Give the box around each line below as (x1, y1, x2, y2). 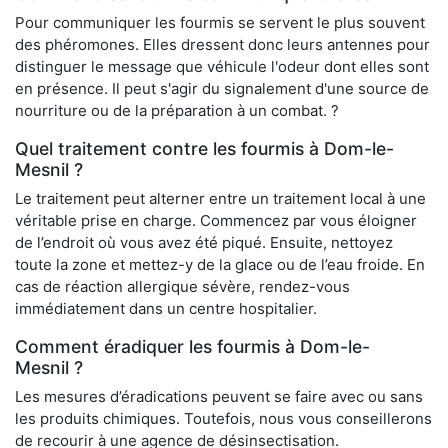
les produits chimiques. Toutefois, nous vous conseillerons (15, 409, 432, 429)
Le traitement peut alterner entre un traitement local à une (15, 189, 426, 209)
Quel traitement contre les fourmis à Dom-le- (15, 138, 394, 160)
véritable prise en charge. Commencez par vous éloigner (15, 211, 417, 231)
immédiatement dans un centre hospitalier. (15, 299, 317, 319)
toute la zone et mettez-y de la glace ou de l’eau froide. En (15, 255, 425, 275)
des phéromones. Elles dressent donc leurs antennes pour (15, 35, 430, 55)
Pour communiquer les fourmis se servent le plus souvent (15, 13, 425, 33)
